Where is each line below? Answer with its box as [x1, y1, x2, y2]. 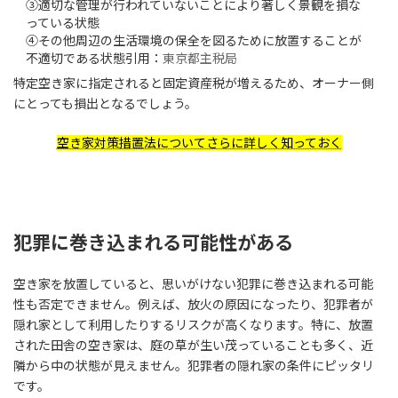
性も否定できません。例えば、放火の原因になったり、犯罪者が [13, 296, 373, 312]
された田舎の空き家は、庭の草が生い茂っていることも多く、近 [13, 337, 373, 353]
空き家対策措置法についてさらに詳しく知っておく [56, 134, 342, 150]
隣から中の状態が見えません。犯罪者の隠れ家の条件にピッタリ [13, 357, 374, 373]
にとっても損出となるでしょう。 [13, 95, 197, 111]
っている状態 [26, 14, 99, 30]
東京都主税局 [163, 50, 237, 66]
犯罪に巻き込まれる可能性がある [13, 230, 293, 253]
